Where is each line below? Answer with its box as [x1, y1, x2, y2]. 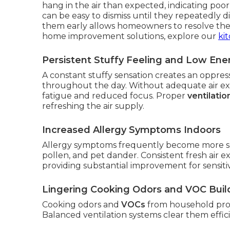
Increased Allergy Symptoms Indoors [42, 124, 221, 136]
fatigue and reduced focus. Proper [42, 91, 187, 101]
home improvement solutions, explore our [42, 31, 218, 41]
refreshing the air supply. [42, 101, 144, 111]
